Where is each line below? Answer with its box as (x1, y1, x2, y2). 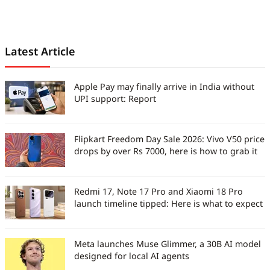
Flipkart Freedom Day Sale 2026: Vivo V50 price (74, 133, 265, 145)
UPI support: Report (74, 92, 156, 104)
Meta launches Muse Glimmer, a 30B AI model (74, 237, 261, 250)
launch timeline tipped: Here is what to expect (74, 197, 263, 209)
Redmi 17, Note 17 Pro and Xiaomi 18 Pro (74, 185, 243, 197)
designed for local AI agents (74, 250, 189, 262)
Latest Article (5, 43, 75, 58)
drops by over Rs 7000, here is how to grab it (74, 145, 257, 157)
